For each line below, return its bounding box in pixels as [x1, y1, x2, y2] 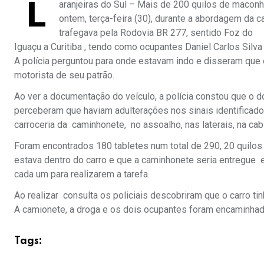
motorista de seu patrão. [14, 70, 114, 81]
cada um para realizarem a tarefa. [14, 169, 150, 180]
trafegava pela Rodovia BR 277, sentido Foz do [59, 27, 253, 39]
